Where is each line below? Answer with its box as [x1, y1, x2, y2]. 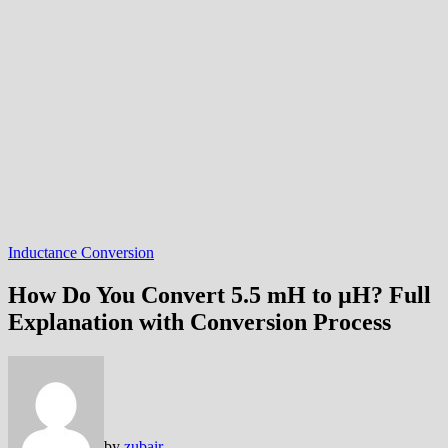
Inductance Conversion [8, 244, 154, 261]
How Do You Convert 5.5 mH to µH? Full [8, 281, 431, 308]
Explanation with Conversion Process [8, 308, 391, 335]
